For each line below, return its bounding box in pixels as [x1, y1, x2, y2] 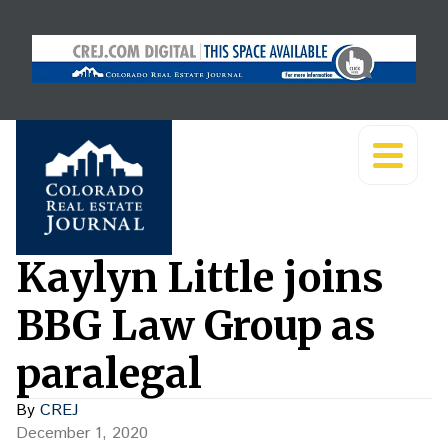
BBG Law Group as [16, 301, 376, 351]
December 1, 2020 [16, 422, 148, 445]
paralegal [16, 349, 202, 399]
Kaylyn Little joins [16, 253, 384, 303]
